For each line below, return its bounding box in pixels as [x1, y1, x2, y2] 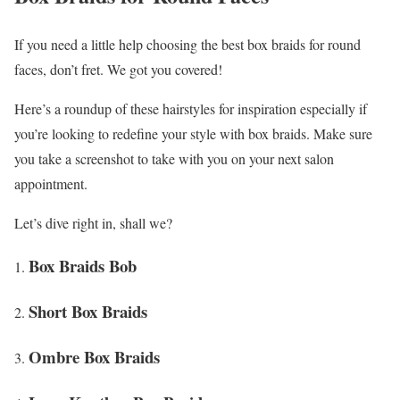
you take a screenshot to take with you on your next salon [14, 148, 334, 168]
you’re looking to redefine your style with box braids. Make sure [14, 123, 372, 143]
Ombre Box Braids [29, 344, 160, 369]
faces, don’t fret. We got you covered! [14, 59, 222, 79]
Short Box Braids [29, 299, 147, 324]
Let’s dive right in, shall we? [14, 212, 172, 232]
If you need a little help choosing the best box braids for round [14, 34, 361, 54]
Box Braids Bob [29, 254, 137, 279]
